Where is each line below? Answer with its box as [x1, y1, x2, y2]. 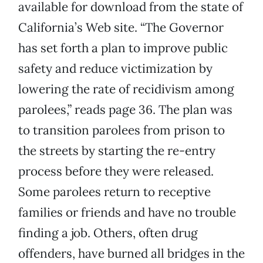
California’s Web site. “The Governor [18, 19, 224, 36]
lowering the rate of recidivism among [18, 81, 234, 97]
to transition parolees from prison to [18, 122, 225, 139]
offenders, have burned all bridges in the [18, 245, 245, 262]
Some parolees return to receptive [18, 184, 211, 200]
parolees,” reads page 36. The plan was [18, 102, 232, 118]
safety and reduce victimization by [18, 60, 213, 77]
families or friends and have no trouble [18, 204, 236, 221]
